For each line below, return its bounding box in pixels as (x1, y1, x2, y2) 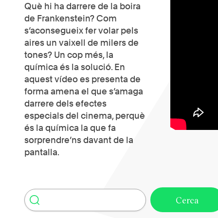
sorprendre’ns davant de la (24, 135, 133, 145)
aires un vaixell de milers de (24, 37, 139, 48)
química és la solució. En (24, 62, 125, 72)
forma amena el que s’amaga (24, 86, 143, 96)
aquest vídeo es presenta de (24, 74, 141, 84)
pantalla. (24, 147, 59, 157)
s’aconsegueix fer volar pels (24, 25, 138, 36)
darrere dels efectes (24, 98, 107, 109)
